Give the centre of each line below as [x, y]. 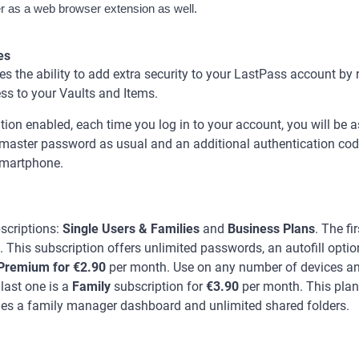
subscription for [158, 286]
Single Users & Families [131, 229]
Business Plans [271, 229]
